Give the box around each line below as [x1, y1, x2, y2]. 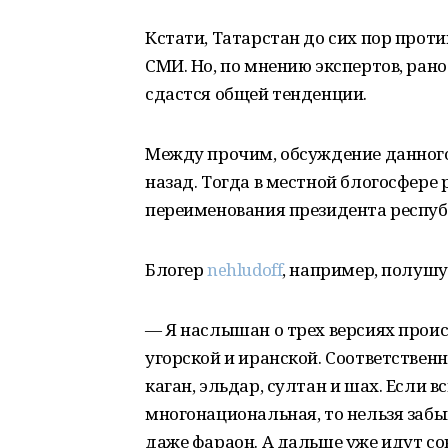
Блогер [145, 258, 208, 281]
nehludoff [207, 258, 283, 281]
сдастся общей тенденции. [145, 82, 367, 105]
